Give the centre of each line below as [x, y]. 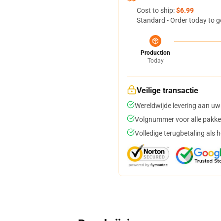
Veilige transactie [167, 91]
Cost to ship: [156, 10]
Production [155, 53]
